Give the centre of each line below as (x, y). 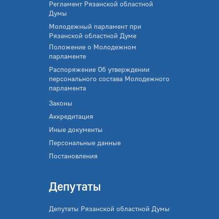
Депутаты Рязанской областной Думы (109, 209)
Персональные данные (85, 143)
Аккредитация (71, 116)
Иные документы (76, 130)
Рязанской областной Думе (93, 36)
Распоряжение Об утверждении (99, 69)
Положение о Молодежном (93, 47)
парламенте (67, 56)
